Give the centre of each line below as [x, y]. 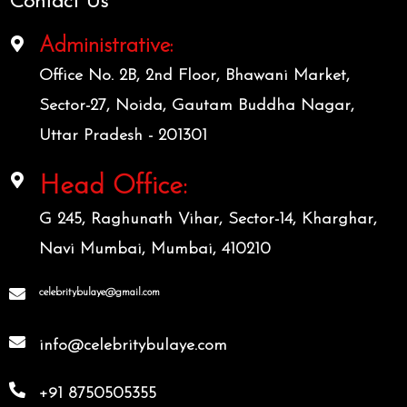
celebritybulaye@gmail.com [99, 292]
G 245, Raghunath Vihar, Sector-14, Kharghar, [208, 219]
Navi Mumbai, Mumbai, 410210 [155, 249]
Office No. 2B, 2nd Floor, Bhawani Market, [194, 75]
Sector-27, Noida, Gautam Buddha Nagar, [197, 105]
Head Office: [113, 186]
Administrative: [106, 46]
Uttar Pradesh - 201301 [123, 135]
